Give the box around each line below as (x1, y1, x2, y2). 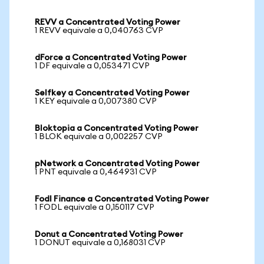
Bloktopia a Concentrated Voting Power (35, 124, 199, 133)
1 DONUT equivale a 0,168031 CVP (35, 239, 166, 247)
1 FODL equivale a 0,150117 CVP (35, 203, 154, 212)
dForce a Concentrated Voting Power (35, 54, 187, 62)
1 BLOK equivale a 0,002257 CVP (35, 133, 163, 141)
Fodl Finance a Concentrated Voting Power (35, 195, 209, 203)
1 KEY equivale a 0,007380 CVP (35, 97, 157, 105)
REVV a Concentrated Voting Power (35, 18, 180, 27)
